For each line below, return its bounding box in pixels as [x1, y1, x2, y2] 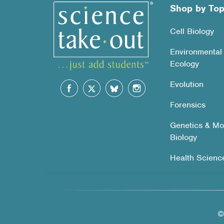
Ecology [169, 58, 199, 69]
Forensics [169, 99, 205, 110]
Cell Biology [169, 26, 214, 37]
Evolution [169, 79, 203, 90]
